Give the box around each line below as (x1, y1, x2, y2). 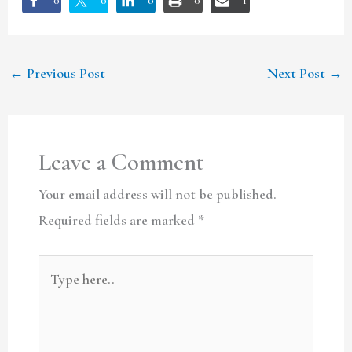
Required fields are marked (38, 211, 198, 229)
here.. (37, 284, 70, 302)
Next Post (267, 64, 329, 82)
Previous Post (23, 64, 105, 82)
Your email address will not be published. (38, 185, 277, 203)
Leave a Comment (38, 148, 203, 178)
